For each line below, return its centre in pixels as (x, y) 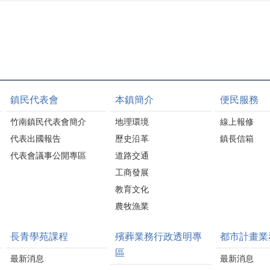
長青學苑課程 (39, 236)
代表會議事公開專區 (48, 155)
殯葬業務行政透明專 (159, 236)
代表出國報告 (36, 138)
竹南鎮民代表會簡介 (48, 121)
